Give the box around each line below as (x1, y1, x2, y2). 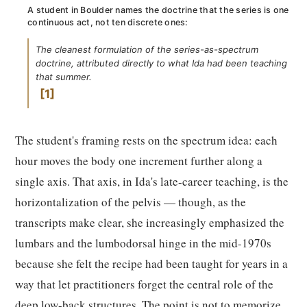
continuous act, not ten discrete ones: (27, 17, 188, 27)
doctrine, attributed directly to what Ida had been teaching (36, 58, 287, 69)
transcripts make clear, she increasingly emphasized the (15, 214, 284, 230)
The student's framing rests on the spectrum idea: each (15, 132, 278, 148)
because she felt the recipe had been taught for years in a (15, 256, 288, 271)
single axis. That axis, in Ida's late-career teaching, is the (15, 173, 288, 189)
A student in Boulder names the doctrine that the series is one (27, 5, 289, 15)
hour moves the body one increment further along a (15, 153, 262, 169)
